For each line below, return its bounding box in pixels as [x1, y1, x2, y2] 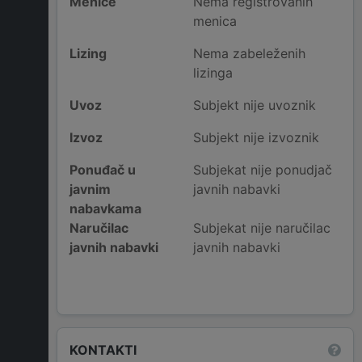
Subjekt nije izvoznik [192, 129, 319, 146]
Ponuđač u [69, 162, 136, 179]
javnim [69, 181, 111, 198]
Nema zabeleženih [192, 45, 305, 62]
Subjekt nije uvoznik [192, 97, 316, 114]
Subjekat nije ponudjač [192, 162, 332, 179]
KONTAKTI [69, 341, 137, 358]
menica [192, 13, 237, 30]
